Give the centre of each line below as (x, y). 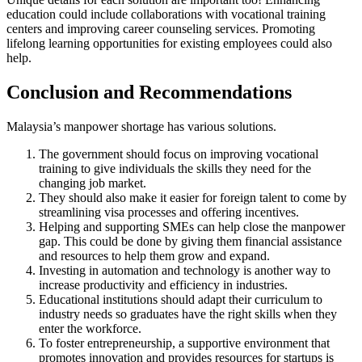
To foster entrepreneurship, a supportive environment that (184, 343)
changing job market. (93, 183)
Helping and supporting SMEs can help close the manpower (192, 226)
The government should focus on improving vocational (179, 154)
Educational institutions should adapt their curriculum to (181, 299)
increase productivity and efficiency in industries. (163, 284)
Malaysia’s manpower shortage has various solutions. (141, 126)
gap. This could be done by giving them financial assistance (190, 241)
